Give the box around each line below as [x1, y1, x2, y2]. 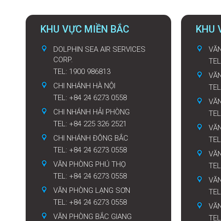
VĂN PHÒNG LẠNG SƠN [53, 186, 130, 195]
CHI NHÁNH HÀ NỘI [53, 81, 115, 91]
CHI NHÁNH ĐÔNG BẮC [53, 134, 128, 143]
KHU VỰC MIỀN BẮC [40, 23, 129, 36]
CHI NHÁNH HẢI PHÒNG [53, 108, 130, 117]
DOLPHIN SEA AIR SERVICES [53, 45, 146, 54]
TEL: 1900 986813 [53, 67, 110, 76]
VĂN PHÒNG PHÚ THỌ [53, 160, 126, 169]
